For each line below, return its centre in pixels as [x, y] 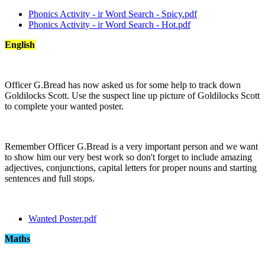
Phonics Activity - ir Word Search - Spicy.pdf [113, 14]
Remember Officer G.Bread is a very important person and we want [131, 146]
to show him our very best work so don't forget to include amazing [128, 157]
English [20, 44]
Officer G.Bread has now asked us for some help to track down [123, 85]
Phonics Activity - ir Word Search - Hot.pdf [109, 24]
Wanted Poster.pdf [62, 218]
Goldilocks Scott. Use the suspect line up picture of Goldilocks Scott [132, 95]
